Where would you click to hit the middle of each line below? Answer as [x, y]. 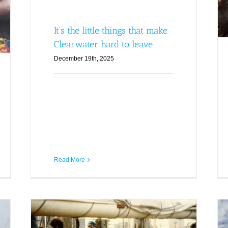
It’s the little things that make [110, 31]
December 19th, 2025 [84, 59]
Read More [69, 160]
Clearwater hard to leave [103, 45]
